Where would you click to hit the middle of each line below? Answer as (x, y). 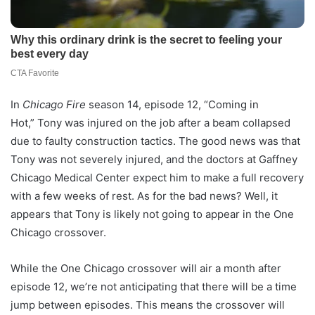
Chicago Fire (56, 104)
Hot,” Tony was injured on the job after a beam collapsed (150, 122)
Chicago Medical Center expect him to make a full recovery (157, 177)
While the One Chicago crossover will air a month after (146, 268)
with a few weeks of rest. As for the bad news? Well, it (144, 195)
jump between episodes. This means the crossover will (148, 304)
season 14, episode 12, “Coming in (174, 104)
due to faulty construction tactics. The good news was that (155, 141)
